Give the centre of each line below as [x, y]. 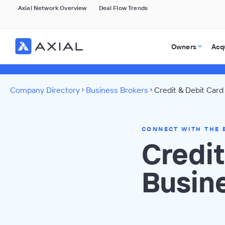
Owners [184, 47]
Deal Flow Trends [123, 8]
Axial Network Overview [52, 8]
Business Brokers [117, 90]
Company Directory [45, 90]
